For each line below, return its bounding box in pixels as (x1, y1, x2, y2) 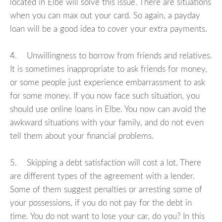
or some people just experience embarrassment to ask (10, 78, 205, 87)
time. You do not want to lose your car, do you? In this (10, 212, 205, 221)
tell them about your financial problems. (10, 132, 154, 141)
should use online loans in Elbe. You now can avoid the (10, 105, 206, 114)
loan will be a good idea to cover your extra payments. (10, 25, 207, 34)
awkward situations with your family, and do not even (10, 118, 204, 127)
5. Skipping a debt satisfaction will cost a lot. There (10, 159, 201, 167)
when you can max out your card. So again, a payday (10, 11, 200, 20)
